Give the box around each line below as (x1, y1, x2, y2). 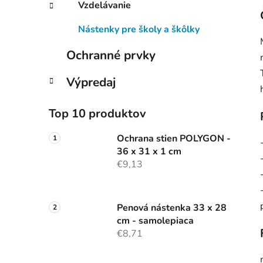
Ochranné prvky (66, 47, 156, 64)
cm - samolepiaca (117, 214, 194, 228)
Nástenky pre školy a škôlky (78, 23, 200, 36)
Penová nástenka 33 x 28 (117, 201, 227, 215)
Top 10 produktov (49, 106, 146, 122)
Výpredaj (66, 74, 116, 91)
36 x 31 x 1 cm (117, 145, 181, 159)
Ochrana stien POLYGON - (117, 132, 231, 146)
